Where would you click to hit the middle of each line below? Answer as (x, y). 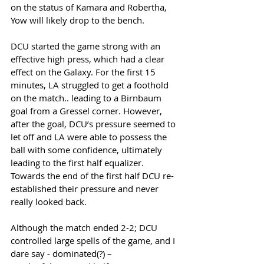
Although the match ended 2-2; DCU (85, 227)
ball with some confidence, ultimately (88, 150)
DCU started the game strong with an (87, 46)
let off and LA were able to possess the (90, 137)
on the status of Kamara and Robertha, (90, 7)
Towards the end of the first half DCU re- (92, 176)
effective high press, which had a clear (89, 59)
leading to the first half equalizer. (78, 163)
